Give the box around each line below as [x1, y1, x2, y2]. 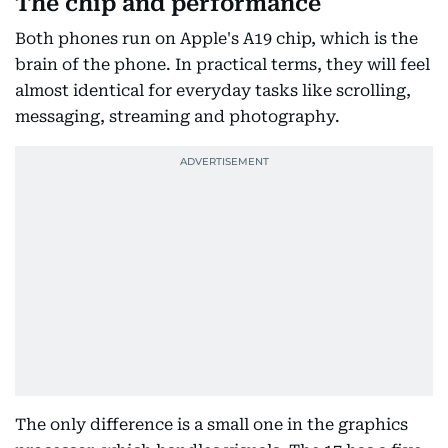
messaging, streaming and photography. [15, 107, 340, 126]
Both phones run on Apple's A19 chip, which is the [15, 29, 418, 48]
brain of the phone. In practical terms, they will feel [15, 55, 430, 74]
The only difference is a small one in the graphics [15, 415, 408, 434]
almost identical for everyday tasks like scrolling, [15, 81, 411, 100]
